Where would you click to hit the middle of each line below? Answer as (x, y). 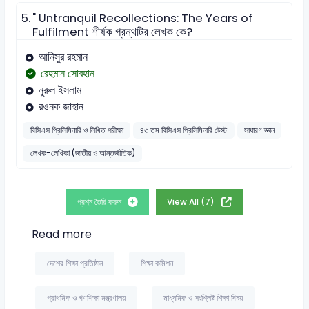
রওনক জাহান (61, 107)
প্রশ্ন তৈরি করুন (100, 201)
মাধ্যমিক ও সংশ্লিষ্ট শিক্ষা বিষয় (203, 297)
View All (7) (192, 201)
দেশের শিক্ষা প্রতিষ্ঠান (74, 263)
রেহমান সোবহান (67, 74)
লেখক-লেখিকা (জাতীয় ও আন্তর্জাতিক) (82, 153)
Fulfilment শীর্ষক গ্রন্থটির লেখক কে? (112, 32)
